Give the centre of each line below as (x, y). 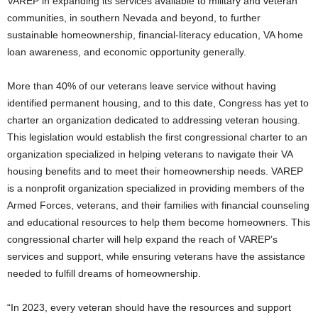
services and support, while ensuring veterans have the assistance (156, 256)
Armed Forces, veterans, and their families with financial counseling (158, 205)
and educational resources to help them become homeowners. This (159, 222)
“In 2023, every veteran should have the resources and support (149, 307)
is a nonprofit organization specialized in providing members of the (156, 188)
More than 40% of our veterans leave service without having (142, 86)
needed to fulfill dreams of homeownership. (104, 273)
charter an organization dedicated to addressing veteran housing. (154, 120)
